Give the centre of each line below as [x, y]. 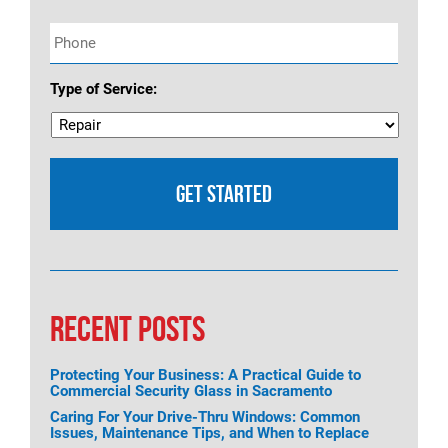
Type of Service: [103, 89]
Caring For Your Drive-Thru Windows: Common [205, 417]
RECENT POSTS [127, 328]
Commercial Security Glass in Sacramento [191, 391]
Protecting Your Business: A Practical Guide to [205, 375]
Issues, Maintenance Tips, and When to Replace [209, 433]
